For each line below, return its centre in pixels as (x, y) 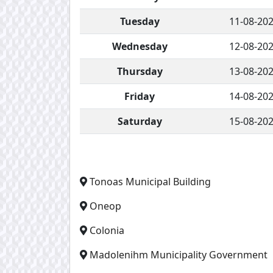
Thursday (140, 71)
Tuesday (140, 21)
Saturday (140, 121)
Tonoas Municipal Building (150, 181)
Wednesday (140, 46)
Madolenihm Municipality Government (179, 254)
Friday (140, 96)
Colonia (107, 230)
